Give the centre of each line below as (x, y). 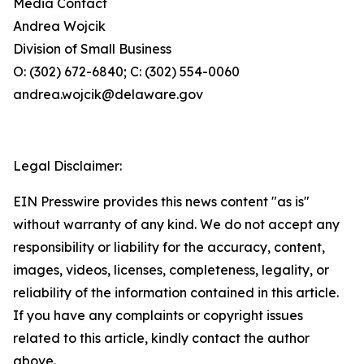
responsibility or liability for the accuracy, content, (169, 247)
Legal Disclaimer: (67, 165)
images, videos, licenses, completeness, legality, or (171, 269)
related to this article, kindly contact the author (161, 338)
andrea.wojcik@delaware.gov (108, 94)
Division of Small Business (92, 48)
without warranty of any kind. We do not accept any (176, 224)
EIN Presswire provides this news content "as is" (161, 201)
